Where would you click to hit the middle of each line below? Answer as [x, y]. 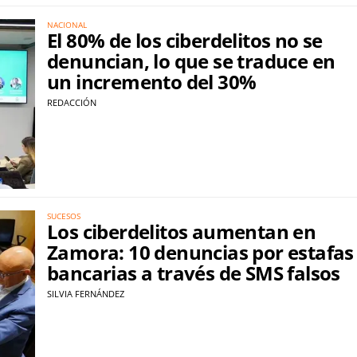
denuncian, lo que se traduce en [191, 61]
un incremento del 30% [152, 82]
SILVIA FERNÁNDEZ [86, 293]
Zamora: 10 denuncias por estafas [200, 252]
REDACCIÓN [72, 102]
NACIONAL [67, 25]
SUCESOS [64, 216]
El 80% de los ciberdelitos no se [185, 40]
